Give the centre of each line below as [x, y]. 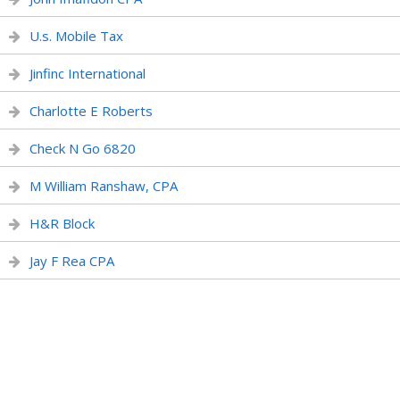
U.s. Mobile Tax [76, 36]
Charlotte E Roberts [91, 111]
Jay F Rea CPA [72, 261]
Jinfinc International [87, 73]
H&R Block [62, 223]
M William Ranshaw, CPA [104, 186]
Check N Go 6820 [83, 148]
